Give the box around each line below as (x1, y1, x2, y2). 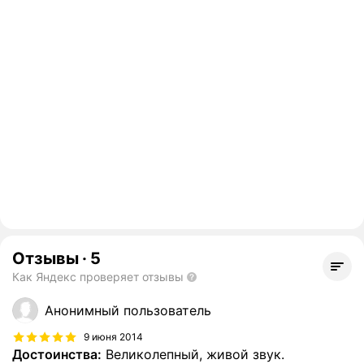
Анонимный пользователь (45, 302, 211, 319)
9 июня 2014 (84, 330, 143, 343)
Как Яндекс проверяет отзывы (12, 270, 184, 284)
